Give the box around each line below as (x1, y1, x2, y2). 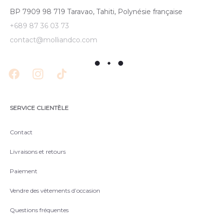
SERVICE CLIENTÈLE (10, 104, 69, 111)
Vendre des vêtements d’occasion (10, 187, 100, 194)
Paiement (10, 167, 37, 175)
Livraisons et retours (10, 148, 66, 155)
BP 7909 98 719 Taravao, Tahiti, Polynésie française (10, 7, 182, 16)
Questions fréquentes (10, 206, 69, 214)
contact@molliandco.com (10, 36, 97, 44)
